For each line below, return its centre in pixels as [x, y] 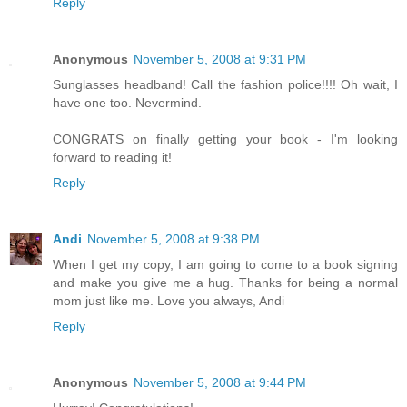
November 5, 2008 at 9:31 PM [220, 60]
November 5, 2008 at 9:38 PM [174, 239]
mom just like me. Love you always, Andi [169, 301]
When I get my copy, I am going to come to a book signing [225, 265]
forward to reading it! [112, 158]
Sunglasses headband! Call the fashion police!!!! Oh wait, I [225, 85]
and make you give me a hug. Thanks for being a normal [225, 283]
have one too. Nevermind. [127, 103]
